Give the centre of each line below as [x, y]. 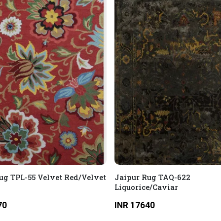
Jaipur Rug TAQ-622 [152, 177]
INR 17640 [134, 205]
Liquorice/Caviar [146, 187]
